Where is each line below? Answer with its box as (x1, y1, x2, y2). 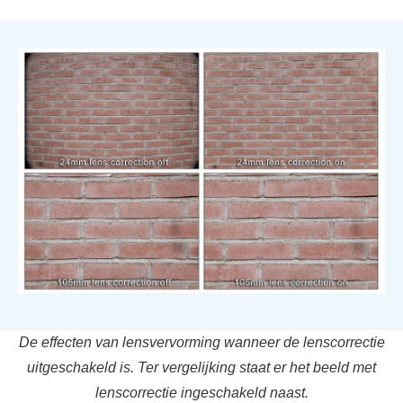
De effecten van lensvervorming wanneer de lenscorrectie (18, 334, 385, 350)
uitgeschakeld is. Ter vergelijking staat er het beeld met (27, 359, 376, 375)
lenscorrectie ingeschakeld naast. (94, 384, 309, 400)
